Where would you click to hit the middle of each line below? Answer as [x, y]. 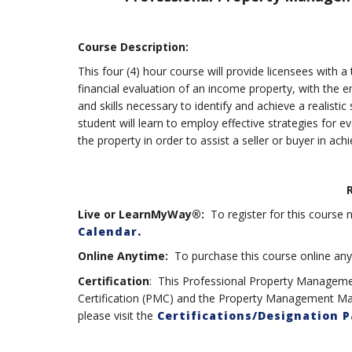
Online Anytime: [123, 256]
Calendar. [111, 232]
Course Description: [133, 46]
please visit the [115, 315]
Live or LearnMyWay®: [141, 214]
